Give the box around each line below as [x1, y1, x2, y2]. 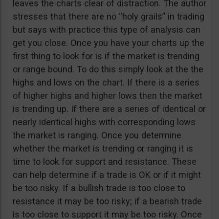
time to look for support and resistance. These [13, 156, 197, 167]
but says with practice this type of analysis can [13, 24, 200, 35]
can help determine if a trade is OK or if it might [13, 169, 201, 180]
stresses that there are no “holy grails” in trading [13, 11, 204, 22]
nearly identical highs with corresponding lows [13, 116, 196, 127]
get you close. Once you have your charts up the [13, 37, 204, 48]
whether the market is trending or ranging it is [13, 143, 193, 153]
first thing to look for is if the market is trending [13, 50, 199, 61]
